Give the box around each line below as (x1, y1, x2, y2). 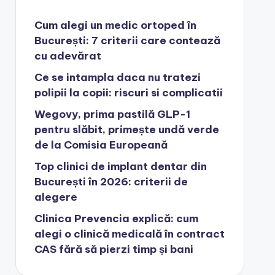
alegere (34, 190, 77, 204)
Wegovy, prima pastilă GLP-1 (34, 107, 190, 121)
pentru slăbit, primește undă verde (34, 123, 219, 136)
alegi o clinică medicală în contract (34, 227, 225, 241)
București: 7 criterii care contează (34, 34, 220, 47)
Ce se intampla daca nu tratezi (34, 71, 201, 84)
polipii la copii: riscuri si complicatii (34, 86, 223, 99)
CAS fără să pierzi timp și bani (34, 242, 193, 256)
